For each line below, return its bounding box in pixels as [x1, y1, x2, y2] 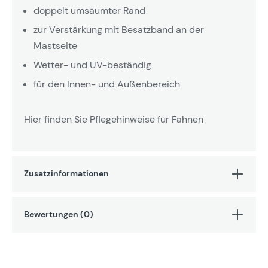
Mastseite [33, 39, 77, 52]
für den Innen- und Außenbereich [33, 77, 180, 90]
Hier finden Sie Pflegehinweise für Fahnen [24, 112, 203, 126]
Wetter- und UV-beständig [33, 58, 151, 71]
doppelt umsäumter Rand [33, 4, 145, 17]
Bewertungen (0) [24, 209, 93, 220]
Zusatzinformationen [24, 168, 109, 179]
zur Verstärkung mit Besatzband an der [33, 23, 204, 36]
